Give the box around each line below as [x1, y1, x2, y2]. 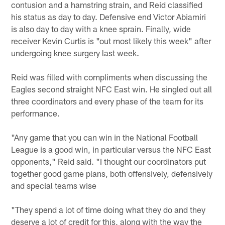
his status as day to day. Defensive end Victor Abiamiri [11, 11, 206, 22]
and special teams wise [11, 180, 97, 190]
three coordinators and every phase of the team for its [11, 95, 204, 106]
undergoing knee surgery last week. [11, 47, 140, 58]
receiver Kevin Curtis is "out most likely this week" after [11, 35, 211, 46]
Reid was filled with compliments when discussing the [11, 71, 208, 82]
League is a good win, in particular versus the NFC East [11, 144, 211, 154]
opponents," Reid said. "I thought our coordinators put [11, 156, 206, 166]
